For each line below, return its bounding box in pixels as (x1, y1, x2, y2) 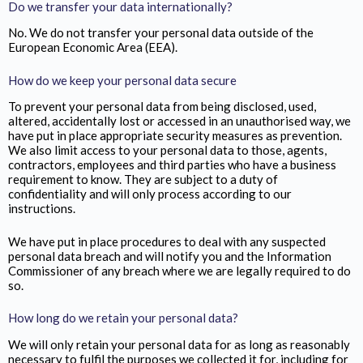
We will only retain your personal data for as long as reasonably (8, 336, 350, 352)
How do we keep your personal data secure (8, 72, 237, 88)
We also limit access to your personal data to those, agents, (8, 143, 327, 157)
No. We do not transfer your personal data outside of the (8, 25, 314, 40)
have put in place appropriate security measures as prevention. (8, 128, 342, 143)
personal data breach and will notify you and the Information (8, 248, 331, 263)
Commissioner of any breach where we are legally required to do (8, 263, 351, 278)
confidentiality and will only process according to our (8, 186, 292, 201)
